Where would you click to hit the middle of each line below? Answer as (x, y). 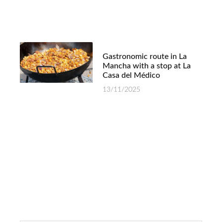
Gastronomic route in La (145, 56)
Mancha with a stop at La (147, 66)
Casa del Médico (132, 75)
